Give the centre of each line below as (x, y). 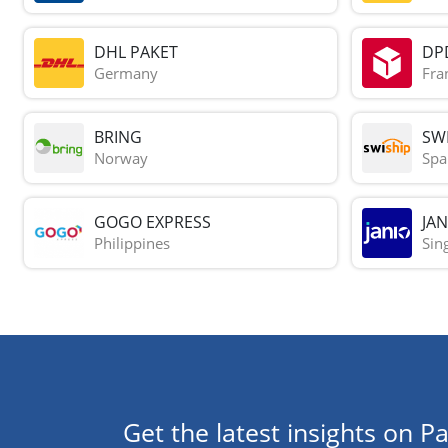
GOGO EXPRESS (152, 222)
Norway (121, 158)
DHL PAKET (136, 52)
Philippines (132, 243)
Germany (126, 73)
